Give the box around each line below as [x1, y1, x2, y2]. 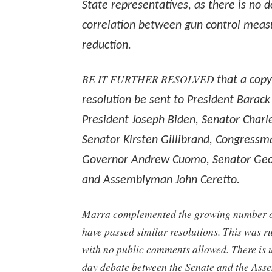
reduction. [82, 39, 131, 52]
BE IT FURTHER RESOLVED [82, 72, 217, 87]
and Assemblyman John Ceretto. [82, 174, 240, 187]
